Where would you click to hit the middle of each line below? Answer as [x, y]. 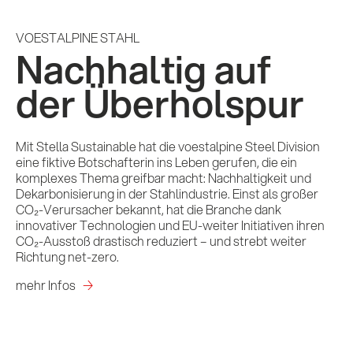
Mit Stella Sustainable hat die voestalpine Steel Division [168, 147]
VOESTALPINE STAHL [78, 38]
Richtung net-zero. [67, 257]
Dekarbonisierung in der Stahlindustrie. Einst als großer [167, 194]
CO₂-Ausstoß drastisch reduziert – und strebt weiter [161, 241]
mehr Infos [46, 285]
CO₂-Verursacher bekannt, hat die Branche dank [149, 210]
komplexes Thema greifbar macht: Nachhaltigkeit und [163, 178]
